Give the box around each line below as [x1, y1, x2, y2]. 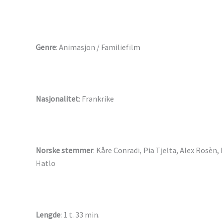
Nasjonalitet [36, 94, 79, 104]
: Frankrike [79, 94, 114, 104]
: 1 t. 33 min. [60, 210, 100, 220]
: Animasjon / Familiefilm [56, 42, 140, 53]
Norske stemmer [36, 145, 93, 156]
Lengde [36, 210, 60, 220]
